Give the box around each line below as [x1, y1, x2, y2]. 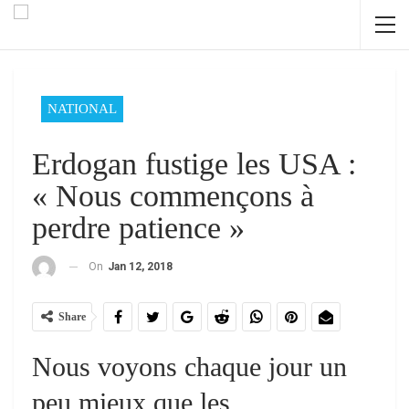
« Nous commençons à [32, 179, 314, 213]
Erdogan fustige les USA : [32, 147, 356, 181]
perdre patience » [32, 211, 245, 245]
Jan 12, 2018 [108, 260, 173, 273]
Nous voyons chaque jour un [32, 351, 347, 382]
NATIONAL [47, 101, 117, 116]
